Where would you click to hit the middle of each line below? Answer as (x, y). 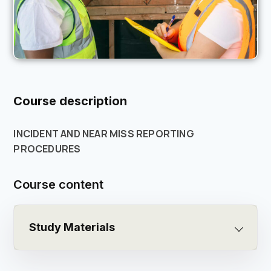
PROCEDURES (47, 149)
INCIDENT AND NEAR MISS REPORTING (104, 134)
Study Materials (72, 227)
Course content (59, 185)
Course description (70, 101)
